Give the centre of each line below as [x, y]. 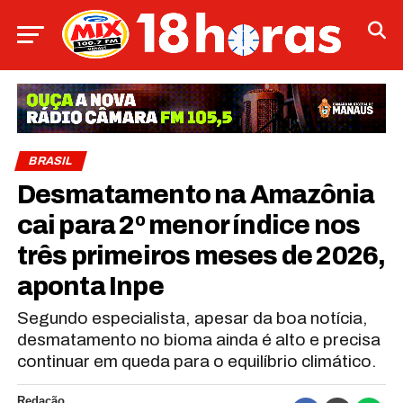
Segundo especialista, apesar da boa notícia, [192, 318]
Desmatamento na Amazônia [196, 194]
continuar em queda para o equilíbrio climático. [196, 361]
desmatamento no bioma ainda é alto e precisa [198, 339]
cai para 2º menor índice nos [188, 225]
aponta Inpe [90, 286]
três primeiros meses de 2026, [201, 255]
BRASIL [50, 161]
